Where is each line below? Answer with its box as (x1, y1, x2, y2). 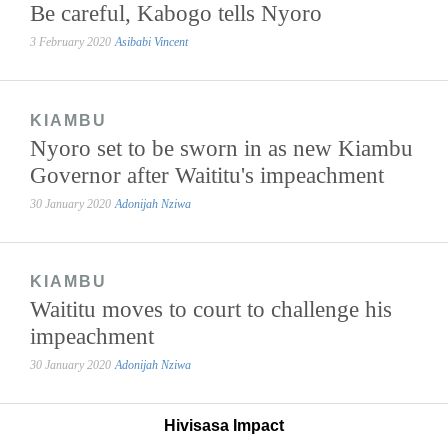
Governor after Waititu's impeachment (30, 161, 385, 188)
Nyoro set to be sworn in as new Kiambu (30, 134, 414, 161)
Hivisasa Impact (164, 416, 284, 434)
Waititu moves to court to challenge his (30, 295, 393, 322)
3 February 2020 (30, 35, 112, 50)
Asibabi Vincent (115, 35, 189, 50)
